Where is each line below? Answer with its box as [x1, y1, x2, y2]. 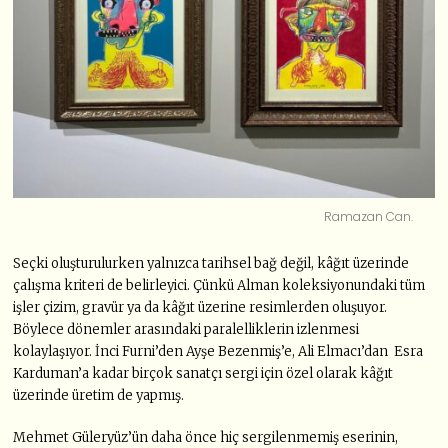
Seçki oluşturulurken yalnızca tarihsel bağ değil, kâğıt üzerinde [13, 255, 410, 273]
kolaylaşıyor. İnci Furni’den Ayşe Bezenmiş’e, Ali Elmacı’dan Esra [13, 343, 424, 361]
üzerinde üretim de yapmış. [13, 387, 185, 405]
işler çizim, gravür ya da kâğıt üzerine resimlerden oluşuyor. [13, 299, 388, 317]
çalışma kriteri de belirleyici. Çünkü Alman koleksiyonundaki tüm [13, 277, 426, 295]
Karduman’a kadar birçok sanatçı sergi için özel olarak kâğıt [13, 365, 394, 383]
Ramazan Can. [324, 208, 414, 226]
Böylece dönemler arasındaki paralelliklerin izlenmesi [13, 321, 360, 339]
